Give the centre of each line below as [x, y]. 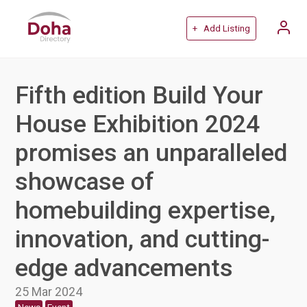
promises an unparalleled [151, 152]
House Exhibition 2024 [138, 124]
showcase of [85, 181]
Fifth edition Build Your [139, 95]
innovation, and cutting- [143, 239]
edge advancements [124, 268]
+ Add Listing [221, 29]
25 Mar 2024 [49, 291]
